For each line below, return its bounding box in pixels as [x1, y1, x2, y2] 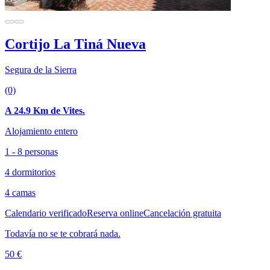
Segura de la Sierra [5, 64, 77, 75]
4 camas [5, 187, 36, 198]
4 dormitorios [5, 166, 55, 177]
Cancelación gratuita [143, 207, 221, 218]
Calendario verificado [5, 207, 87, 218]
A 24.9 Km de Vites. [5, 105, 85, 116]
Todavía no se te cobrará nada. [5, 228, 121, 239]
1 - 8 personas [5, 146, 58, 157]
